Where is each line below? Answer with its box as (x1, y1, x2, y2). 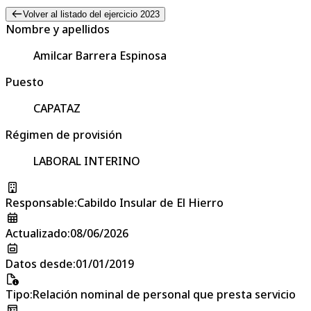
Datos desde (6, 255, 73, 271)
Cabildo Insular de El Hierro (77, 194, 224, 210)
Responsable (6, 194, 74, 210)
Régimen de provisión (6, 126, 122, 142)
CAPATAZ (33, 100, 81, 116)
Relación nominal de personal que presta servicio (33, 286, 296, 302)
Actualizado (6, 225, 67, 241)
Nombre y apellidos (6, 21, 110, 37)
